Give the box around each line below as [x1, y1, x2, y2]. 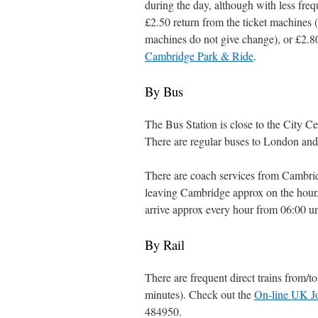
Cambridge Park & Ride [144, 48, 253, 63]
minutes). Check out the [144, 287, 254, 302]
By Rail [144, 236, 185, 253]
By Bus [144, 82, 183, 100]
